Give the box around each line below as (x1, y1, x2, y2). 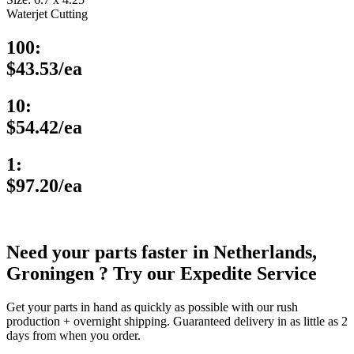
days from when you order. (6, 329, 141, 343)
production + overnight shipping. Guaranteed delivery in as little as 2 (6, 314, 348, 329)
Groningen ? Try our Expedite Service (6, 263, 317, 284)
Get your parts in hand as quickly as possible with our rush (6, 300, 298, 314)
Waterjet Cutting (6, 6, 88, 21)
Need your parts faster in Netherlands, (6, 242, 317, 263)
